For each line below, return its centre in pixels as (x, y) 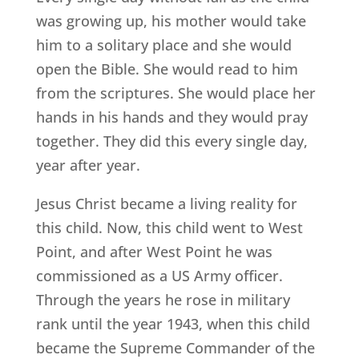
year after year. (88, 165)
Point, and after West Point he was (154, 252)
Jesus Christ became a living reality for (166, 204)
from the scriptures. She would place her (175, 93)
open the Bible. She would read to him (167, 69)
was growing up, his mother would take (171, 21)
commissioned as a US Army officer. (159, 276)
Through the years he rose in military (163, 300)
